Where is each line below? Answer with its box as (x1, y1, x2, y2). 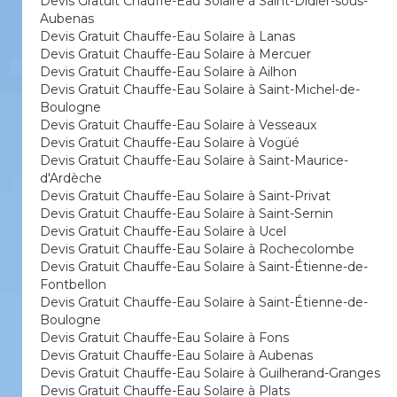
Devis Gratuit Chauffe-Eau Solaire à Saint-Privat (40, 188, 331, 204)
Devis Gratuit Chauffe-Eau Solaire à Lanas (40, 28, 295, 44)
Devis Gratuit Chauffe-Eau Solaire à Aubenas (40, 347, 313, 363)
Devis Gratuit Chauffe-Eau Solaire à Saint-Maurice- (40, 152, 348, 168)
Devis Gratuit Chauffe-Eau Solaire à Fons (40, 330, 289, 346)
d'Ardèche (40, 170, 102, 186)
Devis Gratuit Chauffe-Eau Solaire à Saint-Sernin (40, 206, 333, 222)
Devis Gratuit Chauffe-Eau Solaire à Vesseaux (40, 117, 316, 133)
